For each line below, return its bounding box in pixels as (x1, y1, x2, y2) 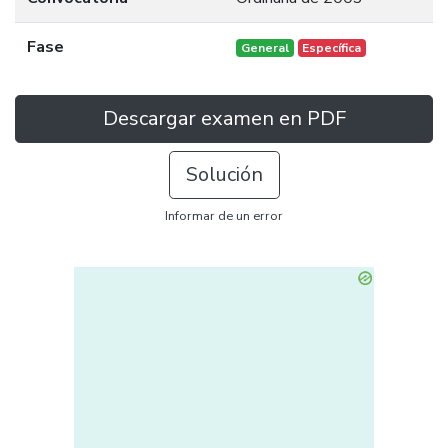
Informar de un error (165, 207, 283, 225)
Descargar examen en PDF (102, 105, 346, 132)
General (240, 40, 289, 56)
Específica (302, 40, 362, 56)
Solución (185, 161, 263, 188)
